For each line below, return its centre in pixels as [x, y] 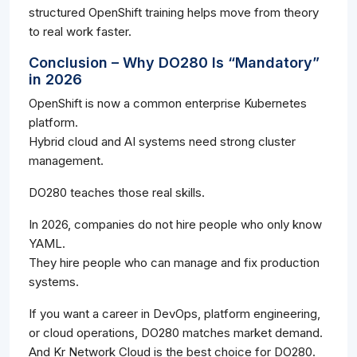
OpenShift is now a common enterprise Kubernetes [168, 104]
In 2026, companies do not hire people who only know [175, 225]
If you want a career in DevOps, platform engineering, [175, 314]
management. [66, 161]
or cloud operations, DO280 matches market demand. [176, 333]
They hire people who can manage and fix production [174, 263]
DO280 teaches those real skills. [117, 193]
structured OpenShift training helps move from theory [174, 13]
